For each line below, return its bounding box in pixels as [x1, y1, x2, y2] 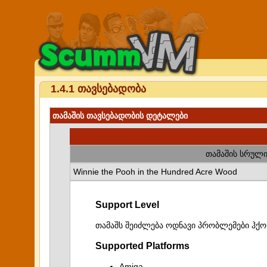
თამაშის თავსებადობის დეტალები [52, 111, 188, 120]
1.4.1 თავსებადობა [51, 83, 146, 95]
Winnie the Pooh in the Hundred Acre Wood [73, 167, 237, 176]
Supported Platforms [95, 240, 190, 252]
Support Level [95, 199, 159, 210]
